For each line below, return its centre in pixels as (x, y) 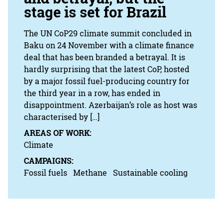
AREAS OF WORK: (58, 133)
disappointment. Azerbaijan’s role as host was (111, 105)
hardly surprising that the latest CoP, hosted (107, 69)
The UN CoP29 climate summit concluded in (108, 33)
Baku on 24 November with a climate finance (109, 45)
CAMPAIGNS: (49, 161)
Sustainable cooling (150, 172)
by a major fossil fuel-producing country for (107, 81)
